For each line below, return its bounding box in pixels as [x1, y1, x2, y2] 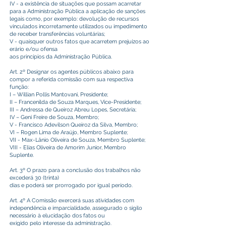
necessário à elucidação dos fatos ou [10, 212, 105, 219]
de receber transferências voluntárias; [10, 31, 105, 37]
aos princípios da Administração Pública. [10, 53, 112, 60]
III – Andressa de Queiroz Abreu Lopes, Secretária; [10, 106, 136, 113]
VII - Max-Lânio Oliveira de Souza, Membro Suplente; [10, 137, 145, 143]
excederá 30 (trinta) [10, 175, 59, 181]
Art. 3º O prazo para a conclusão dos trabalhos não [10, 167, 141, 174]
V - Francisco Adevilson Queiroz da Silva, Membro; [10, 122, 138, 128]
